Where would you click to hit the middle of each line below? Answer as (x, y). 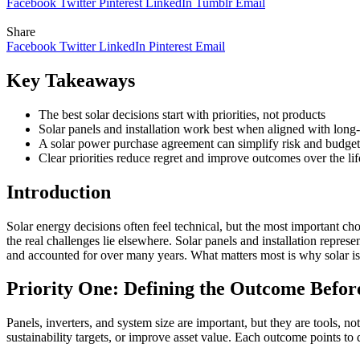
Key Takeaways (71, 80)
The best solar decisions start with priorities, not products (182, 114)
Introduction (59, 192)
